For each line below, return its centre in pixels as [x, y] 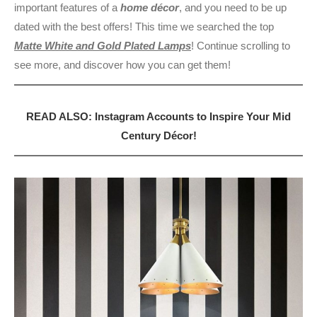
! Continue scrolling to [241, 45]
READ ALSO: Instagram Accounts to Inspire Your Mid [158, 116]
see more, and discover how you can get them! [122, 64]
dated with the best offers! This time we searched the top [144, 26]
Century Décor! [158, 135]
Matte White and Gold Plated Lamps [103, 45]
